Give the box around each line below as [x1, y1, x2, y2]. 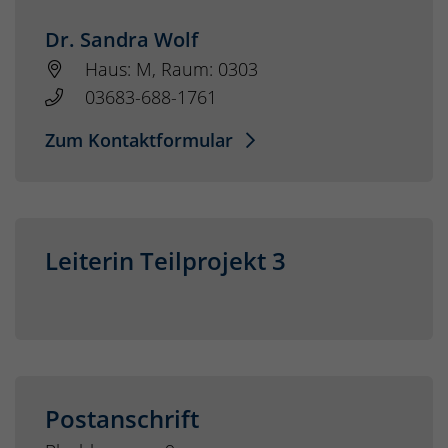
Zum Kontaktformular [45, 128, 238, 153]
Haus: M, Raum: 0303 [85, 57, 258, 82]
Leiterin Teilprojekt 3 [45, 244, 286, 278]
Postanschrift [45, 402, 199, 436]
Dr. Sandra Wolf [45, 26, 198, 54]
